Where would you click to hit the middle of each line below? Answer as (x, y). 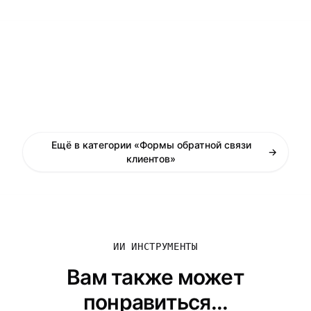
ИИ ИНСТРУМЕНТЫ (155, 246)
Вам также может (155, 277)
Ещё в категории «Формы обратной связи (151, 145)
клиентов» (151, 159)
